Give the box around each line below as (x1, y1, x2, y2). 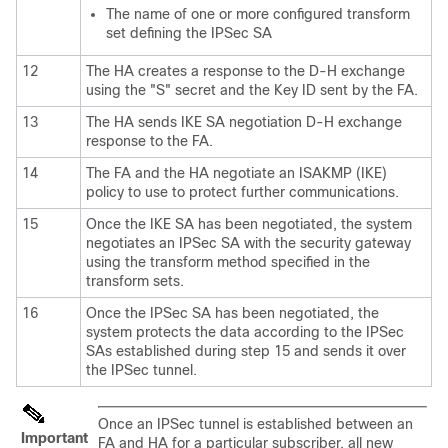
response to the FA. (86, 132, 213, 149)
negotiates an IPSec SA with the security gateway (86, 234, 411, 251)
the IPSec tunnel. (86, 361, 197, 378)
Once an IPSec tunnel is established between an (98, 415, 413, 432)
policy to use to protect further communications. (86, 183, 399, 200)
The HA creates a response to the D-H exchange (86, 62, 405, 79)
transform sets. (86, 272, 184, 289)
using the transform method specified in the (86, 253, 370, 270)
